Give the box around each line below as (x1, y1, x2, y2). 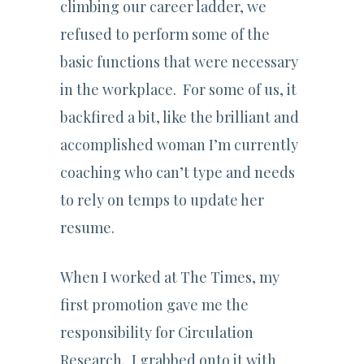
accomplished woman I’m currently (60, 135, 298, 155)
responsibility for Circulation (60, 323, 253, 343)
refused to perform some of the (60, 24, 270, 45)
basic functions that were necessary (60, 52, 298, 72)
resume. (60, 218, 115, 238)
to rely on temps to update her (60, 190, 264, 210)
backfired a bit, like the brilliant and (60, 107, 299, 128)
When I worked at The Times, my (60, 267, 279, 288)
